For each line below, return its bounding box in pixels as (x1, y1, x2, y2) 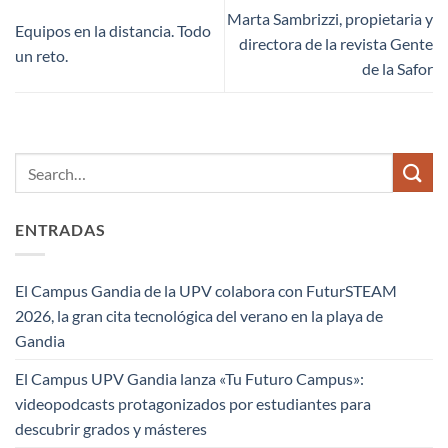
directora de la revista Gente (239, 33, 433, 53)
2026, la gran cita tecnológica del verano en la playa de (15, 305, 383, 325)
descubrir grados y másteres (15, 418, 207, 438)
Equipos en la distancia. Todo (15, 21, 211, 41)
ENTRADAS (15, 220, 106, 240)
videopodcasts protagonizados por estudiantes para (15, 393, 371, 413)
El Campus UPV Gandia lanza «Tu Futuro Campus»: (15, 368, 364, 388)
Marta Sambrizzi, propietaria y (227, 8, 433, 28)
